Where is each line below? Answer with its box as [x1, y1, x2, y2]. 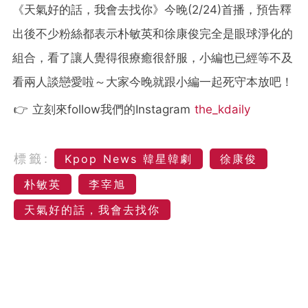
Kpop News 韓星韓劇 [65, 151, 192, 166]
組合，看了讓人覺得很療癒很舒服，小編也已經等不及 [12, 50, 293, 65]
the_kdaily [195, 102, 250, 116]
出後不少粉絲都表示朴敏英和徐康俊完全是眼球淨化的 [12, 26, 293, 41]
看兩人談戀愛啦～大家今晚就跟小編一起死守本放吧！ [12, 74, 293, 89]
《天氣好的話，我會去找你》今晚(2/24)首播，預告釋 [12, 2, 291, 16]
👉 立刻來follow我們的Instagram [14, 102, 195, 116]
